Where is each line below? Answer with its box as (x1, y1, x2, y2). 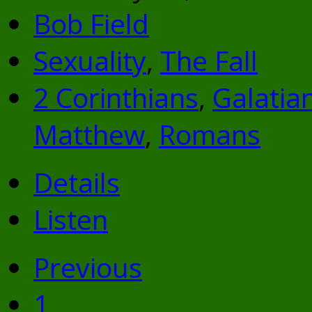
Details (33, 164, 120, 201)
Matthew (33, 116, 145, 153)
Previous (33, 249, 142, 286)
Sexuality (33, 42, 146, 79)
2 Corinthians (33, 79, 198, 116)
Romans (159, 116, 260, 153)
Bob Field (33, 5, 149, 42)
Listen (33, 201, 108, 238)
